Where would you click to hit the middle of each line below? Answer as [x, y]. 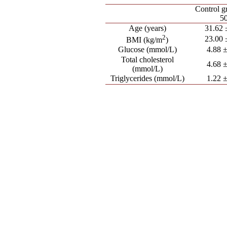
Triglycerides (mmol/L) [147, 78]
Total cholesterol [147, 60]
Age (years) [147, 28]
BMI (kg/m [144, 40]
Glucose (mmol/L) [147, 49]
